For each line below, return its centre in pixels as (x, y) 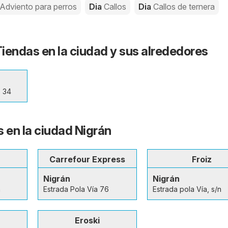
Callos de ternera (184, 6)
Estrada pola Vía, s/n (187, 189)
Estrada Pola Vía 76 (76, 189)
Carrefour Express (87, 159)
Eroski (87, 220)
